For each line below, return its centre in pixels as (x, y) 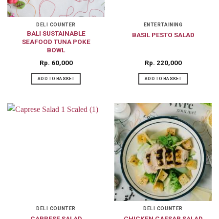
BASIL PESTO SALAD (163, 34)
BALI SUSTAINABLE (56, 33)
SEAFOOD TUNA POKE (56, 42)
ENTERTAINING (163, 25)
